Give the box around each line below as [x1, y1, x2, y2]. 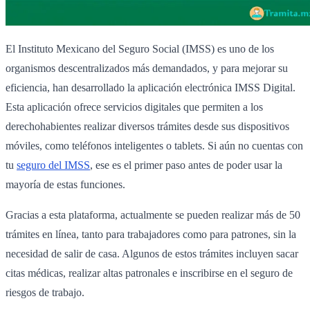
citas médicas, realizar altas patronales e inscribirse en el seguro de [6, 266, 293, 279]
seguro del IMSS [17, 158, 90, 171]
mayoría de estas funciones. [6, 178, 125, 190]
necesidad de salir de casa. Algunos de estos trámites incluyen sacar [6, 247, 298, 259]
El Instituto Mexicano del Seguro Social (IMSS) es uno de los [6, 42, 274, 55]
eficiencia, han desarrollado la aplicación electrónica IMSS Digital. [6, 81, 295, 93]
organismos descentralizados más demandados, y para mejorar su [6, 62, 288, 74]
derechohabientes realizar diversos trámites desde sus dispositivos [6, 120, 289, 132]
